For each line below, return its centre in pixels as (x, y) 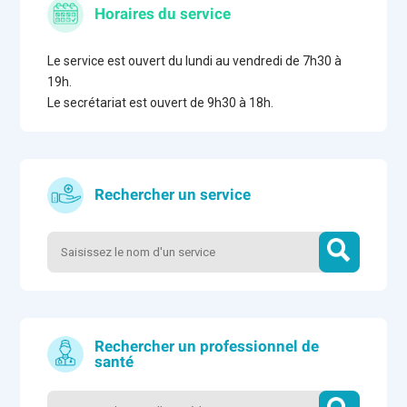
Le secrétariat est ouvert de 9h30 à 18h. (161, 102)
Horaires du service (163, 15)
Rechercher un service (173, 195)
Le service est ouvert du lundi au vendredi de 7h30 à (195, 60)
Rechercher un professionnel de (207, 346)
